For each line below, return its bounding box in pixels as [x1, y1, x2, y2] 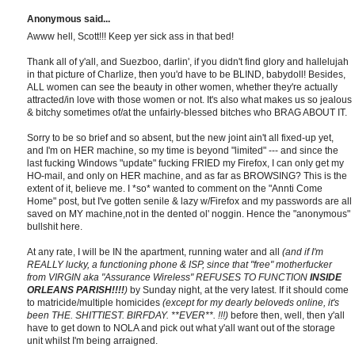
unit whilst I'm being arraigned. [27, 335, 158, 347]
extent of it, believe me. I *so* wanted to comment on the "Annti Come [27, 183, 323, 195]
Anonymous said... [27, 13, 110, 25]
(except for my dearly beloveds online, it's [162, 297, 339, 309]
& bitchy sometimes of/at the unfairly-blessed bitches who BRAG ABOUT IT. [27, 107, 347, 119]
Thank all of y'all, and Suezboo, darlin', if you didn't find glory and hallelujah [27, 56, 349, 68]
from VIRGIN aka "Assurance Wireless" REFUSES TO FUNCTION [27, 272, 310, 284]
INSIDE [310, 272, 342, 284]
